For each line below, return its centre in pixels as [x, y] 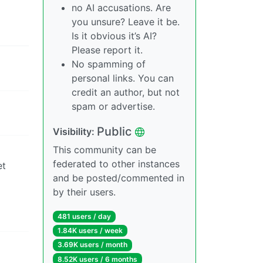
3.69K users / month [92, 245]
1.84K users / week [90, 231]
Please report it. [107, 50]
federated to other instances [116, 164]
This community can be [104, 150]
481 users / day [84, 216]
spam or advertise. [113, 106]
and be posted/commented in [119, 178]
